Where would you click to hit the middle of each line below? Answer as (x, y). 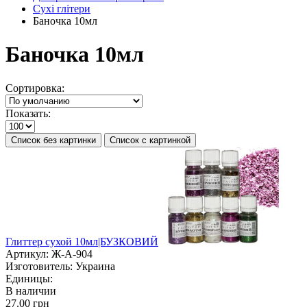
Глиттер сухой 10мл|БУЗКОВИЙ (82, 241)
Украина (95, 266)
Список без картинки (53, 140)
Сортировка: (35, 88)
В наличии (31, 291)
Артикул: (27, 254)
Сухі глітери (62, 9)
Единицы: (29, 278)
